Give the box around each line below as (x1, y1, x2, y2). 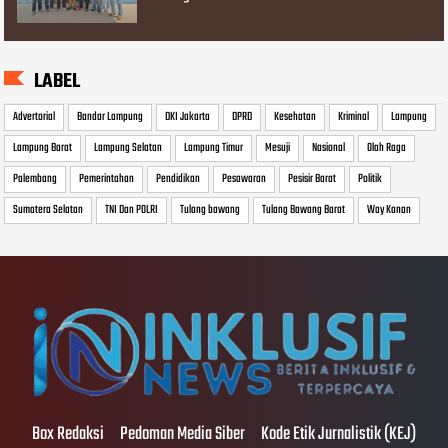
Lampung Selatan (94, 138, 163, 157)
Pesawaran (222, 169, 267, 188)
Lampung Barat (13, 138, 73, 157)
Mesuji (265, 138, 291, 157)
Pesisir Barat (288, 169, 337, 188)
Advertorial (13, 107, 56, 126)
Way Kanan (367, 200, 412, 219)
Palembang (13, 169, 58, 188)
